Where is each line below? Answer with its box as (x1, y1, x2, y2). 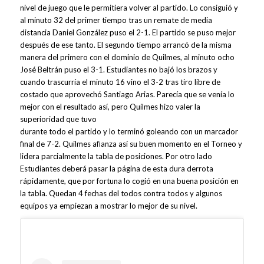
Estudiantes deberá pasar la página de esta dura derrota (19, 164, 213, 174)
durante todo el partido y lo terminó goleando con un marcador (19, 127, 238, 137)
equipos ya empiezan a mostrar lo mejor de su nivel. (19, 201, 197, 211)
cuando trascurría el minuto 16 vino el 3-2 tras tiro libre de (19, 77, 220, 87)
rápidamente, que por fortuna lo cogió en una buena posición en (19, 176, 239, 186)
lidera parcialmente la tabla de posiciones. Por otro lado (19, 151, 212, 161)
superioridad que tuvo (19, 114, 97, 124)
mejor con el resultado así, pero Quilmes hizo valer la (19, 102, 200, 112)
